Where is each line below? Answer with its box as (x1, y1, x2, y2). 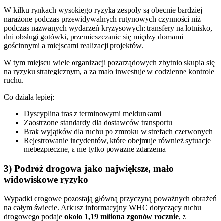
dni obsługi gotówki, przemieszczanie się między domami (4, 33, 183, 41)
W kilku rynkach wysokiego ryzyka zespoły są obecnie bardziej (4, 6, 202, 15)
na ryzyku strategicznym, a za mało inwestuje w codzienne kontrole (4, 67, 214, 76)
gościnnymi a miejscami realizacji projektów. (4, 41, 143, 50)
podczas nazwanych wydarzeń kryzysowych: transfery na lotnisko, (4, 24, 212, 33)
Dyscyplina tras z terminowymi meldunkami (24, 110, 161, 118)
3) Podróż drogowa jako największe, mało (4, 163, 174, 174)
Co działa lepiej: (4, 93, 54, 102)
